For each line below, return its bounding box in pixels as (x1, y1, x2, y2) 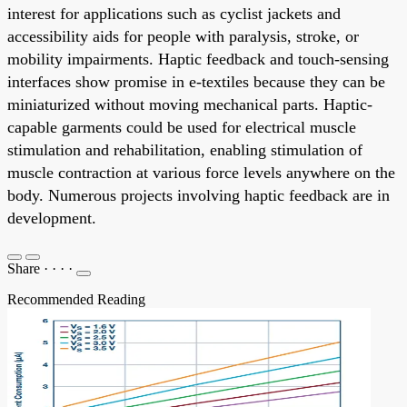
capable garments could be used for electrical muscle (7, 117, 356, 136)
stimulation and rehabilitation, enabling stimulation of (7, 140, 362, 159)
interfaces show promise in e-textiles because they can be (7, 72, 385, 91)
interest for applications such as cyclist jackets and (7, 4, 341, 23)
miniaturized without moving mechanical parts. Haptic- (7, 94, 372, 114)
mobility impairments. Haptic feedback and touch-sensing (7, 49, 389, 68)
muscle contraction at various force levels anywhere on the (7, 163, 395, 182)
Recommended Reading (7, 291, 145, 307)
